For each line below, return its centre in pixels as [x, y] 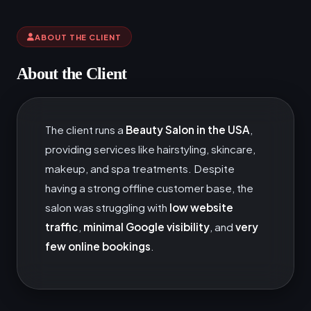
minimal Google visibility [146, 227]
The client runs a [85, 130]
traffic [62, 227]
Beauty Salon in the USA [188, 130]
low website [201, 208]
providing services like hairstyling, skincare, [150, 149]
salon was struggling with [107, 208]
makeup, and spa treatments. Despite [140, 169]
